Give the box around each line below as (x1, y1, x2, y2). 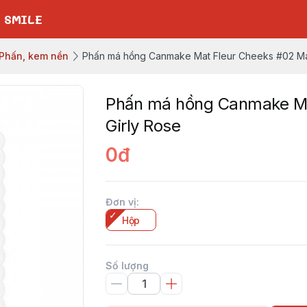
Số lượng (106, 260, 149, 271)
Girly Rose (106, 116, 181, 136)
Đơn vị (106, 196, 136, 208)
